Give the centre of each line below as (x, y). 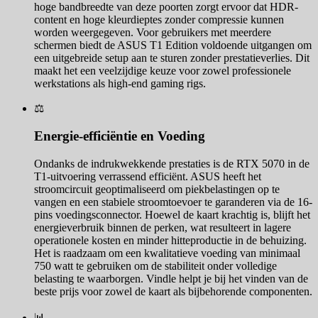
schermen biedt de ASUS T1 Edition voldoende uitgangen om (173, 45)
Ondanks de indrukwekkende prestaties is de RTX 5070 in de (172, 163)
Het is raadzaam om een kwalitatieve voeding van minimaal (167, 253)
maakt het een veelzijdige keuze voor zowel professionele (163, 71)
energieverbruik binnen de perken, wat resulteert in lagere (163, 227)
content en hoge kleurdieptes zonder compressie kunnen (159, 20)
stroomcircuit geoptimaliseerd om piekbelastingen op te (157, 189)
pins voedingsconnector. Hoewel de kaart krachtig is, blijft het (172, 214)
